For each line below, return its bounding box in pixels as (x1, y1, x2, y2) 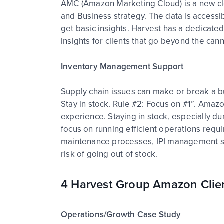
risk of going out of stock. (61, 148, 160, 160)
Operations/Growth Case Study (61, 208, 181, 221)
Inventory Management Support (61, 60, 184, 73)
